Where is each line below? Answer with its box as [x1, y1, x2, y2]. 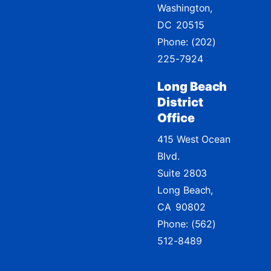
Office [157, 110, 195, 125]
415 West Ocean [157, 132, 231, 145]
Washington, [157, 2, 213, 15]
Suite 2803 [157, 166, 207, 179]
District [157, 94, 203, 109]
